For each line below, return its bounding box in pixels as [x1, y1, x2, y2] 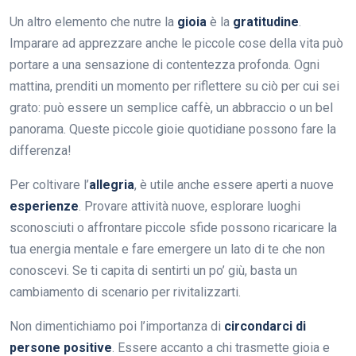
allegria [89, 176, 134, 192]
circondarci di [224, 318, 306, 334]
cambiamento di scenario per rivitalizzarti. [10, 284, 241, 300]
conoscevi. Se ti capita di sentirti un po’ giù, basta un [10, 262, 297, 278]
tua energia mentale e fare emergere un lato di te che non [10, 241, 325, 257]
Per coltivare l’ [10, 176, 89, 192]
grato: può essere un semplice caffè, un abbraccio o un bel [10, 99, 333, 115]
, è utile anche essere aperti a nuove [134, 176, 334, 192]
